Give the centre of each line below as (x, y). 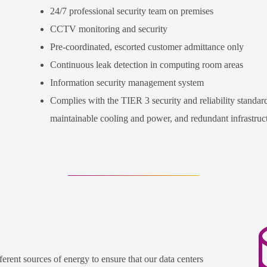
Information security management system (127, 83)
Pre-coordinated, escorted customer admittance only (147, 47)
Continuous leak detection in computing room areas (147, 65)
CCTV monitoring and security (110, 29)
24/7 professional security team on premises (132, 11)
